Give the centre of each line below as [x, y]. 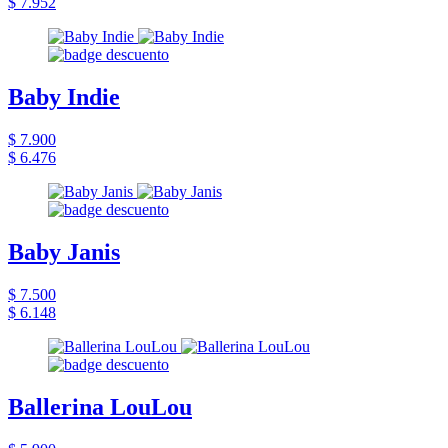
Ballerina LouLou [100, 406]
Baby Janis [64, 251]
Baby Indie [64, 97]
